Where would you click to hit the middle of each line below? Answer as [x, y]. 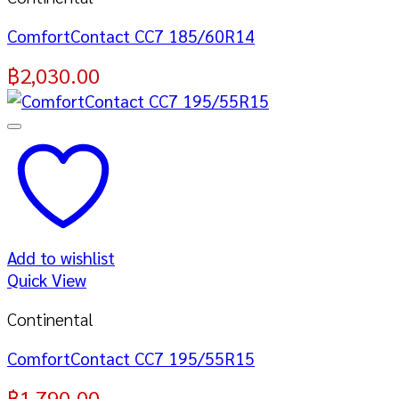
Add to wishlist [61, 256]
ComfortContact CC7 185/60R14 [131, 35]
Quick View [47, 279]
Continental [50, 318]
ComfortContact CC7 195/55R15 [131, 358]
